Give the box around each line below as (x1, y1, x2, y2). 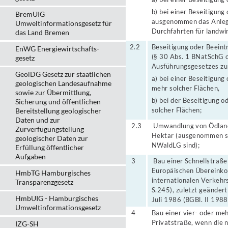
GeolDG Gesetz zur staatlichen (15, 70, 111, 78)
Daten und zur (15, 116, 60, 124)
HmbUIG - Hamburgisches (15, 194, 98, 203)
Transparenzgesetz (15, 178, 73, 186)
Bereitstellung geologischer (15, 106, 101, 115)
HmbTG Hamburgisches (15, 168, 91, 177)
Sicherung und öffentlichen (15, 97, 101, 106)
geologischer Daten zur (15, 134, 88, 142)
